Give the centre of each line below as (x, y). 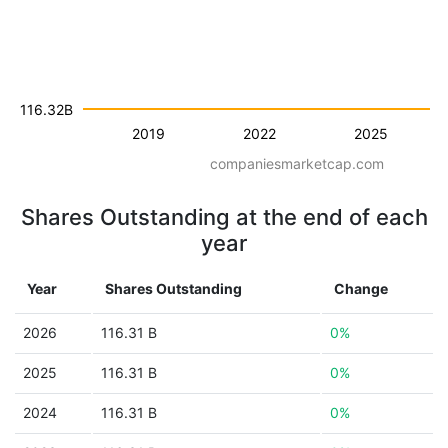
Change (361, 288)
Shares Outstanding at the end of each (224, 217)
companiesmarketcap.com (297, 163)
